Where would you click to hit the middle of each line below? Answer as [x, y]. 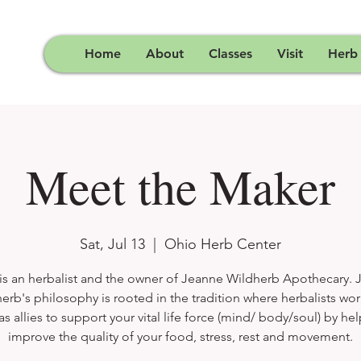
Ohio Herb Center [223, 244]
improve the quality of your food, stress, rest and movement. [180, 336]
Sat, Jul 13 [112, 244]
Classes [230, 54]
